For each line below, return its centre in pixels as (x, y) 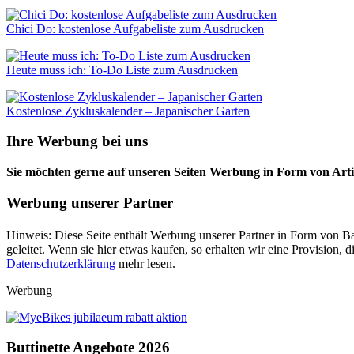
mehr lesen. (145, 263)
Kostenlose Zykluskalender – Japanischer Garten (128, 111)
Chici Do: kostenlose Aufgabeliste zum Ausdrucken (135, 28)
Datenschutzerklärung (61, 263)
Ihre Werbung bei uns (77, 141)
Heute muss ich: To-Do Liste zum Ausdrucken (122, 70)
